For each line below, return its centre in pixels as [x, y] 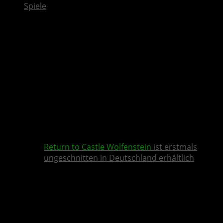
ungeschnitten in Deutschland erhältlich [119, 158]
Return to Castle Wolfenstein [98, 147]
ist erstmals [174, 147]
